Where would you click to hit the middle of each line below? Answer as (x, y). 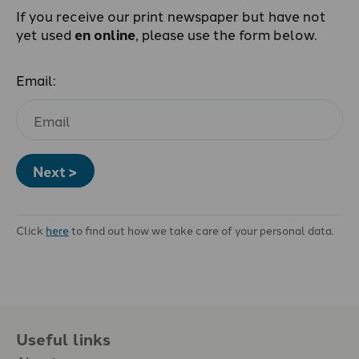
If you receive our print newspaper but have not (171, 16)
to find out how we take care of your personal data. (202, 230)
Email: (36, 80)
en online (105, 34)
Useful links (63, 338)
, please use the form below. (226, 34)
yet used (45, 34)
